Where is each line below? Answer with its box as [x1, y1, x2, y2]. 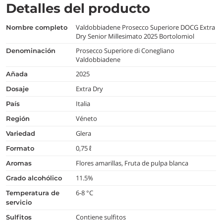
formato [10, 144, 34, 152]
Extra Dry [76, 84, 104, 93]
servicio [6, 198, 32, 206]
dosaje [11, 84, 29, 93]
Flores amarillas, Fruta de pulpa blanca [76, 158, 189, 167]
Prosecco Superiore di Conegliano [76, 46, 175, 55]
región [11, 114, 30, 122]
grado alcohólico [11, 173, 62, 182]
